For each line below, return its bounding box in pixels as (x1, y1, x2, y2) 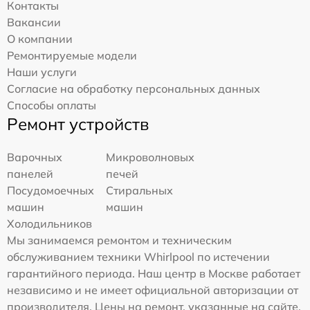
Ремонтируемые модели (7, 48, 137, 63)
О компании (7, 32, 73, 46)
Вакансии (7, 15, 61, 30)
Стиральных (106, 183, 174, 198)
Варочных (7, 150, 62, 165)
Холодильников (7, 217, 92, 231)
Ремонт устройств (7, 113, 149, 135)
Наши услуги (7, 65, 77, 80)
